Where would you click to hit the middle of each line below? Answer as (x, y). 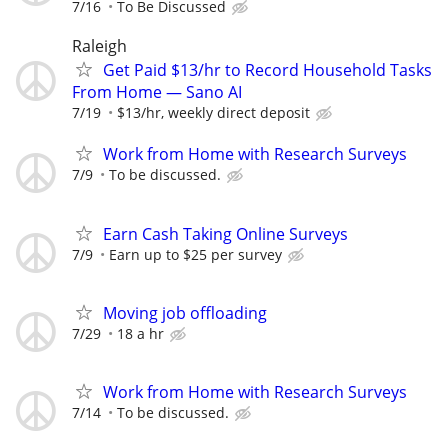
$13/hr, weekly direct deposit (213, 113)
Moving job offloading (185, 312)
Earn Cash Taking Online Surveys (225, 233)
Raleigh (99, 46)
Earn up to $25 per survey (195, 254)
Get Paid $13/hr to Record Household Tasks (267, 70)
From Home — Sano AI (157, 92)
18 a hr (140, 333)
